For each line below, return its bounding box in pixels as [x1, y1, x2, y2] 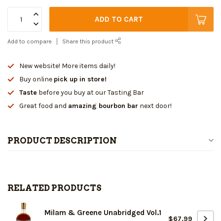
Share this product [62, 37, 115, 45]
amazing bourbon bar [68, 102, 138, 110]
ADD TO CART [94, 15, 143, 24]
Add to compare [7, 37, 52, 45]
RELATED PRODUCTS [7, 183, 102, 193]
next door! [138, 102, 172, 110]
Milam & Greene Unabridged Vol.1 [44, 208, 161, 218]
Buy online [19, 75, 54, 84]
